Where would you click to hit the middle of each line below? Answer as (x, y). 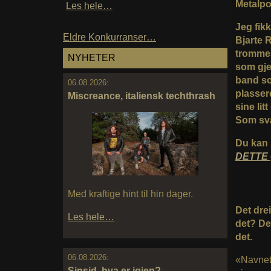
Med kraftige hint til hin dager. (130, 194)
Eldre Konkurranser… (109, 38)
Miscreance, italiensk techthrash (142, 96)
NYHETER (92, 58)
